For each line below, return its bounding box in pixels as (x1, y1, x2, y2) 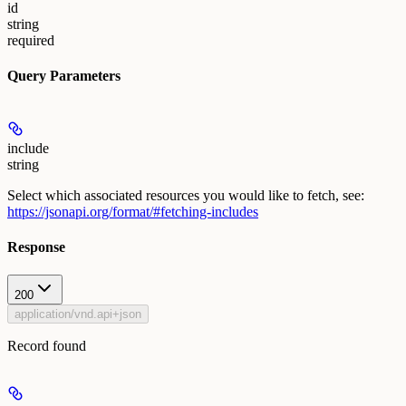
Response (7, 238, 65, 255)
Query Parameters (7, 68, 121, 84)
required (7, 33, 54, 49)
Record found (7, 338, 86, 354)
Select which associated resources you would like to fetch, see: (7, 187, 364, 203)
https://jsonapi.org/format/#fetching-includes (7, 203, 258, 219)
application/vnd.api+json (14, 307, 141, 322)
